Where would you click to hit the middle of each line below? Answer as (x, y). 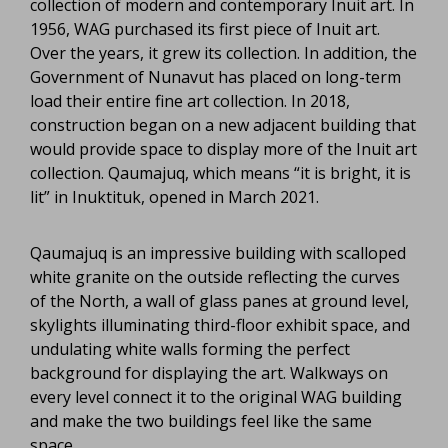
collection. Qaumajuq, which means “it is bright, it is (220, 172)
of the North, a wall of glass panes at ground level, (219, 300)
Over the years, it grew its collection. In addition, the (223, 52)
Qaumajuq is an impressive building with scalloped (218, 252)
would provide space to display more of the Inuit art (223, 148)
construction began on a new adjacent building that (223, 124)
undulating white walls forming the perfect (190, 348)
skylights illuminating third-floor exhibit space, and (220, 324)
